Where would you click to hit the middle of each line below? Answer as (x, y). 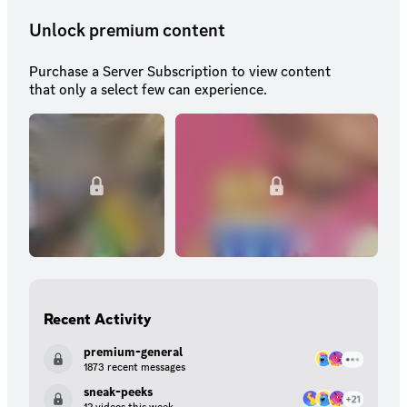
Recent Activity (98, 319)
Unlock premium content (127, 30)
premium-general (133, 352)
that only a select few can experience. (148, 90)
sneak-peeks (118, 392)
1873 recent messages (134, 367)
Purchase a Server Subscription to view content (180, 72)
